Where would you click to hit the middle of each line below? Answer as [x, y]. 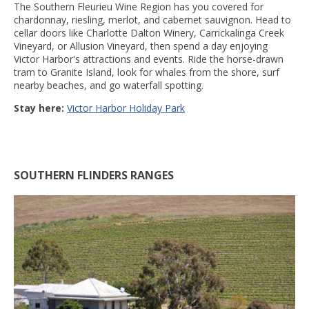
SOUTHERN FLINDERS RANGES [94, 175]
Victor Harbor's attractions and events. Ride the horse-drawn [149, 59]
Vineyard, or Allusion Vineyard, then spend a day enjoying [141, 46]
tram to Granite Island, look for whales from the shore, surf [147, 72]
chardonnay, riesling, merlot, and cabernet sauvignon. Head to [152, 20]
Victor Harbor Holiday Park [126, 108]
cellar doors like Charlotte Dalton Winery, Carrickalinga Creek [149, 33]
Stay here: [39, 108]
